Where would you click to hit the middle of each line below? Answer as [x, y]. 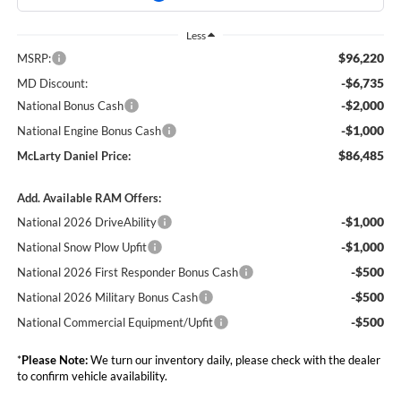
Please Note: [54, 360]
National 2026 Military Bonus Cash [107, 298]
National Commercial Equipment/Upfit [115, 323]
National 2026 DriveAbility [86, 222]
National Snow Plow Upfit [81, 247]
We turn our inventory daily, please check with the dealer [234, 360]
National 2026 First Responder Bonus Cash [127, 273]
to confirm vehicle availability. [92, 376]
